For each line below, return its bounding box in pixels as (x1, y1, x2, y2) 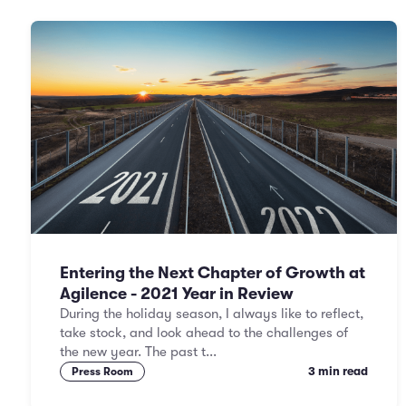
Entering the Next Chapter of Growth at (60, 264, 365, 282)
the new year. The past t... (60, 343, 217, 360)
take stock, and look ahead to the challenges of (60, 324, 348, 341)
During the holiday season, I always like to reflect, (60, 305, 363, 322)
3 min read (308, 364, 368, 378)
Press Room (72, 365, 133, 378)
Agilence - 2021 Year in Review (60, 285, 294, 303)
